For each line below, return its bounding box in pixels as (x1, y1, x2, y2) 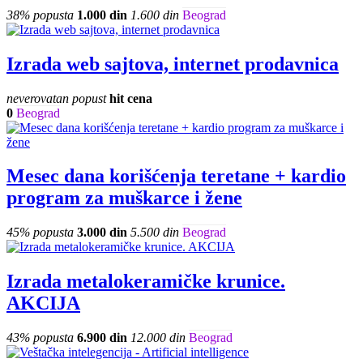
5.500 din (130, 225, 179, 240)
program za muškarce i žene (6, 187, 242, 209)
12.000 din (130, 331, 186, 345)
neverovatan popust (6, 91, 106, 105)
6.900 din (77, 331, 127, 345)
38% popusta (6, 7, 74, 22)
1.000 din (77, 7, 127, 22)
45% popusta (6, 225, 74, 240)
